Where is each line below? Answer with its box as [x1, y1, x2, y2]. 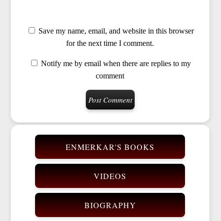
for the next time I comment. [66, 39, 154, 48]
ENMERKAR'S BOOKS [66, 141, 154, 152]
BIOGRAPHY [84, 199, 136, 210]
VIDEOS [94, 170, 126, 181]
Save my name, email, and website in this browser [38, 27, 194, 36]
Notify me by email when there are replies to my [41, 59, 191, 68]
